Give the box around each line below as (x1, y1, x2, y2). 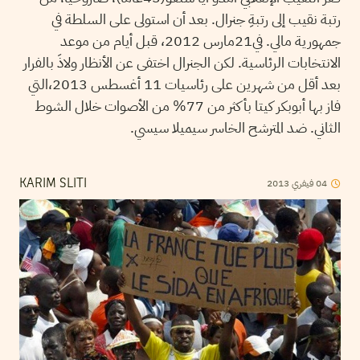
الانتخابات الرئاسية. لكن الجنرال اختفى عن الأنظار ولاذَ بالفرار (23, 51, 341, 73)
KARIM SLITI (19, 177, 87, 190)
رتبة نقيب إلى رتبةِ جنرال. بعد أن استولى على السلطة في (51, 7, 341, 30)
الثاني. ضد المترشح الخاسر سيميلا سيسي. (130, 116, 341, 138)
